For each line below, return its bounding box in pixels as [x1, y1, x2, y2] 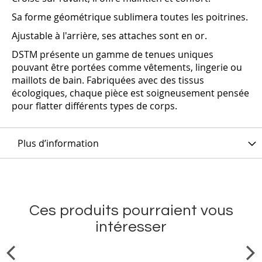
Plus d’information [18, 137, 99, 150]
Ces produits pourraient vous [29, 203, 233, 219]
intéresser [95, 219, 167, 235]
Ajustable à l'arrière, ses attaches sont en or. [12, 29, 209, 43]
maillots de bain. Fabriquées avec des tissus [12, 74, 204, 87]
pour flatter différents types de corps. [12, 99, 177, 113]
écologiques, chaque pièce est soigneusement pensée [12, 87, 249, 100]
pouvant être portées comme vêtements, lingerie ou [12, 61, 242, 74]
